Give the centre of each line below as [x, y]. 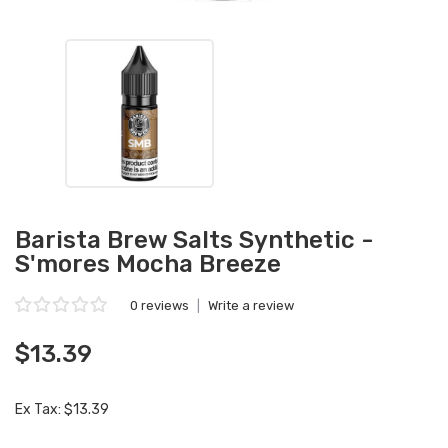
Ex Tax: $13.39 [62, 409]
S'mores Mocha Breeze [148, 264]
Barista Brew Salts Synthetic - [194, 240]
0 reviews [159, 305]
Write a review [251, 305]
